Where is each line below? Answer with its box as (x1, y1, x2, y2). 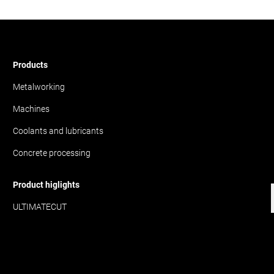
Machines (13, 104, 50, 114)
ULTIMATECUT (13, 202, 67, 212)
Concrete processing (13, 148, 91, 158)
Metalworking (13, 82, 65, 92)
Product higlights (13, 180, 80, 190)
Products (13, 60, 48, 70)
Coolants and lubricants (13, 126, 104, 136)
